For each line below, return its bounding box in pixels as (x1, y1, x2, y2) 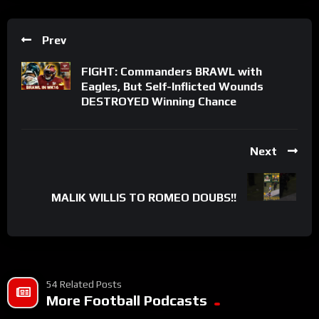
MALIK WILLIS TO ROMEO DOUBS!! (51, 190, 236, 204)
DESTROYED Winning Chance (81, 94, 236, 108)
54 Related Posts (46, 278, 122, 290)
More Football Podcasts (46, 291, 207, 308)
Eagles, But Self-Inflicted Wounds (81, 79, 263, 93)
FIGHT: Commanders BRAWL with (81, 64, 262, 78)
